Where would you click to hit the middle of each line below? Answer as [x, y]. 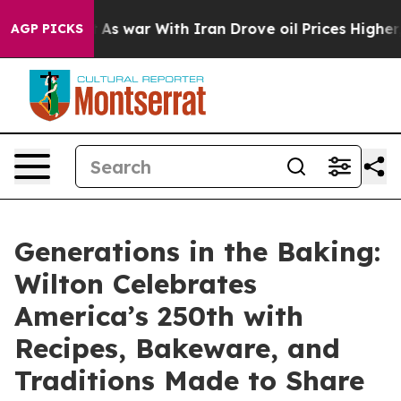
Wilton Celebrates [136, 284]
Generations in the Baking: [197, 252]
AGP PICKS [47, 29]
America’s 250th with [159, 316]
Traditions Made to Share [189, 380]
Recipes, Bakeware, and [177, 348]
